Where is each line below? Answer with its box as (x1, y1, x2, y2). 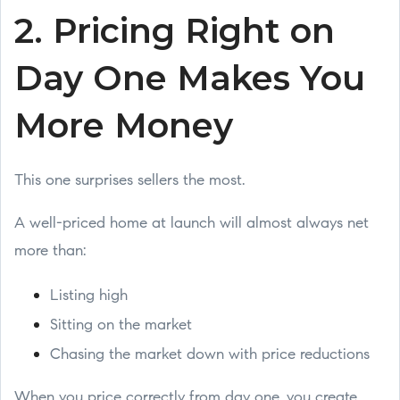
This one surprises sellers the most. (14, 173, 245, 188)
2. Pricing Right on (14, 10, 335, 52)
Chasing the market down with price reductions (50, 347, 370, 362)
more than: (14, 244, 86, 259)
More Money (14, 104, 233, 146)
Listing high (50, 288, 128, 304)
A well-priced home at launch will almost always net (14, 216, 369, 231)
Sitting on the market (50, 318, 192, 333)
